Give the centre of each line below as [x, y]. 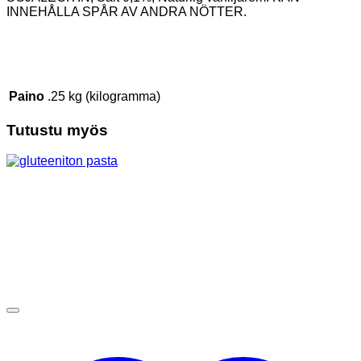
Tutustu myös [57, 130]
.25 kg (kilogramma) [104, 96]
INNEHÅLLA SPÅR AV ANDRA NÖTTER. [127, 11]
